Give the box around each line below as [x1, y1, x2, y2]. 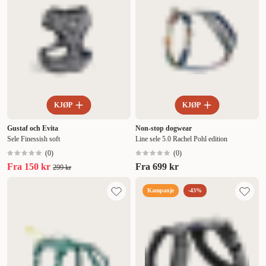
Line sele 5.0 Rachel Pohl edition [135, 135, 227, 144]
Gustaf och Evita [7, 124, 58, 133]
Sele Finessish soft [7, 135, 60, 144]
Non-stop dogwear [135, 124, 192, 133]
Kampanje [147, 187, 174, 194]
